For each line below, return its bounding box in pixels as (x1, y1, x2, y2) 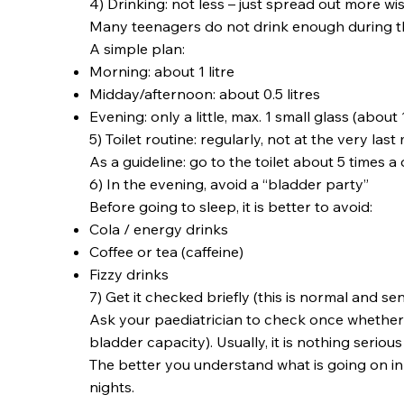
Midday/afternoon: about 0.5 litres (89, 85, 321, 104)
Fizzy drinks (89, 265, 170, 284)
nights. (89, 378, 135, 397)
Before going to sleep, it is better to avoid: (89, 197, 373, 216)
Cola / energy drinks (89, 220, 229, 239)
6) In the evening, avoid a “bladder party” (89, 175, 370, 194)
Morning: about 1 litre (89, 62, 235, 81)
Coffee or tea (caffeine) (89, 243, 244, 262)
